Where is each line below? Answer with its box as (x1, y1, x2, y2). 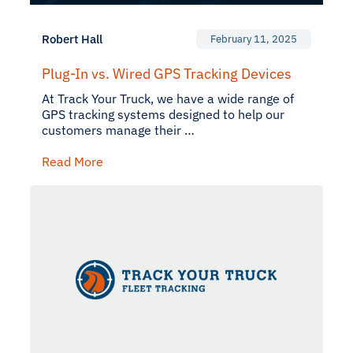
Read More (42, 154, 103, 169)
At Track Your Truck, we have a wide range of (42, 91, 294, 106)
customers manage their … (42, 122, 195, 138)
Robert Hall (42, 32, 102, 46)
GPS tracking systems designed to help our (42, 106, 284, 122)
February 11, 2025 (210, 32, 297, 46)
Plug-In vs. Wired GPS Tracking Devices (42, 65, 292, 83)
